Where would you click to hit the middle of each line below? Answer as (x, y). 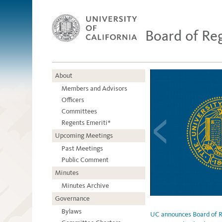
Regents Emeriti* (86, 123)
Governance (72, 199)
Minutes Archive (85, 186)
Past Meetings (82, 149)
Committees (79, 111)
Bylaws (72, 212)
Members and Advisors (94, 89)
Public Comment (85, 160)
